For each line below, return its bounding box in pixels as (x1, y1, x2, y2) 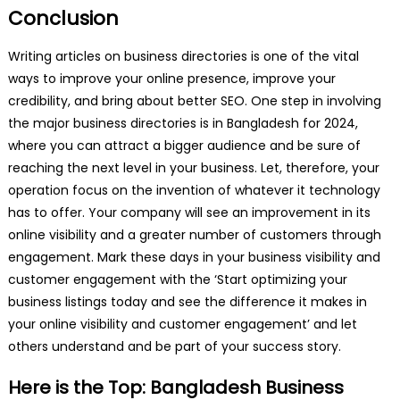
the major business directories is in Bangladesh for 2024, (7, 113, 358, 132)
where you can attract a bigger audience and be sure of (7, 136, 361, 154)
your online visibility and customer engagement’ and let (7, 314, 357, 333)
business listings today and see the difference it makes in (7, 292, 367, 311)
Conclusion (7, 4, 119, 31)
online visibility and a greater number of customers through (7, 225, 381, 244)
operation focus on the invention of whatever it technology (7, 180, 380, 199)
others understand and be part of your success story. (7, 337, 341, 355)
